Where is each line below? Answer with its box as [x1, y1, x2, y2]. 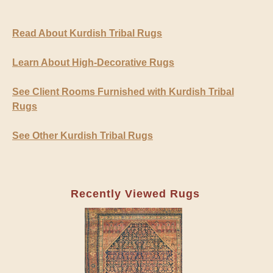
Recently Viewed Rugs [70, 188, 200, 200]
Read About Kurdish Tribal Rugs [12, 28, 162, 39]
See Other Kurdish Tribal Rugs [12, 130, 153, 141]
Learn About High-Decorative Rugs [12, 57, 174, 68]
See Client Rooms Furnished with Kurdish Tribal [12, 87, 234, 97]
